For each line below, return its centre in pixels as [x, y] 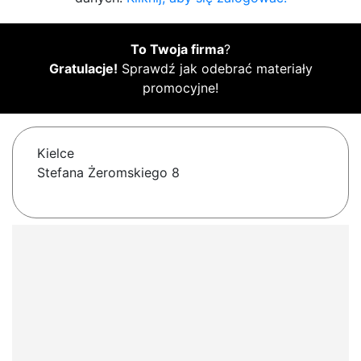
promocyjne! [180, 88]
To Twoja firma [177, 50]
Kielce [56, 154]
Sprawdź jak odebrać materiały [215, 69]
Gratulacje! [83, 69]
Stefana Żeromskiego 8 [108, 173]
